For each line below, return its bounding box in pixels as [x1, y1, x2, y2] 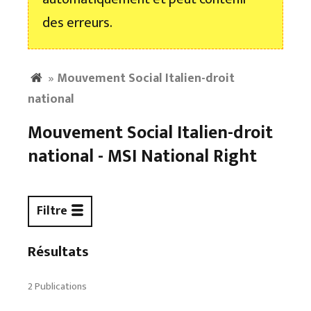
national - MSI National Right [28, 141, 257, 171]
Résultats [28, 239, 89, 264]
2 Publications [28, 278, 87, 295]
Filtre [36, 201, 67, 222]
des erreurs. [42, 11, 112, 35]
